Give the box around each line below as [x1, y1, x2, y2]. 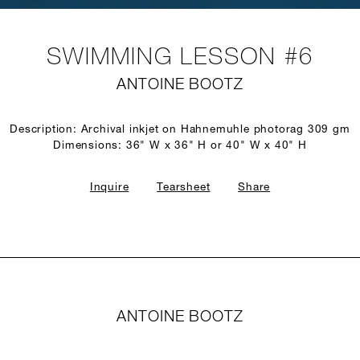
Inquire [89, 182, 129, 193]
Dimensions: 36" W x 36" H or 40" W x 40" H [53, 141, 307, 151]
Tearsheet [157, 182, 211, 193]
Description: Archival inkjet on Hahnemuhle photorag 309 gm [10, 125, 350, 135]
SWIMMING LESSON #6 [46, 47, 314, 70]
